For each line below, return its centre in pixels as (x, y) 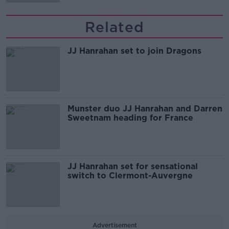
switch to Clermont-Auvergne (130, 176)
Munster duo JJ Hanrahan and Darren (145, 109)
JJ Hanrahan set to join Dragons (134, 51)
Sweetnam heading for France (130, 118)
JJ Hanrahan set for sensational (133, 166)
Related (114, 27)
